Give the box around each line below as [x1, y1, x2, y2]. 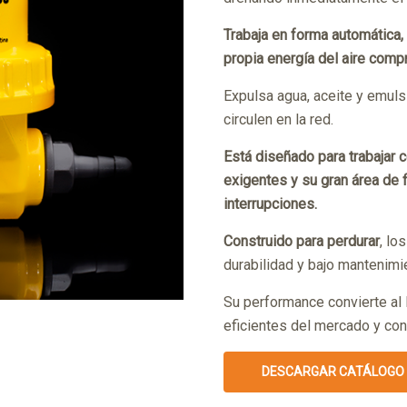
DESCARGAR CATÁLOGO [262, 363, 405, 379]
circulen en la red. [223, 110, 334, 128]
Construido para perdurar [223, 232, 381, 250]
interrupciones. [223, 194, 318, 213]
